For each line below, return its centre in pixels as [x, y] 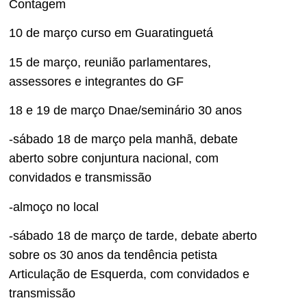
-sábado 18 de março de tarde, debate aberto [133, 236]
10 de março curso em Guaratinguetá [111, 33]
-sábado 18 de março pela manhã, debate [123, 139]
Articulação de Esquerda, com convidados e [129, 274]
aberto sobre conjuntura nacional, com [114, 159]
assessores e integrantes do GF [96, 81]
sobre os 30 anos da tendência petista [113, 255]
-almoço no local [54, 207]
